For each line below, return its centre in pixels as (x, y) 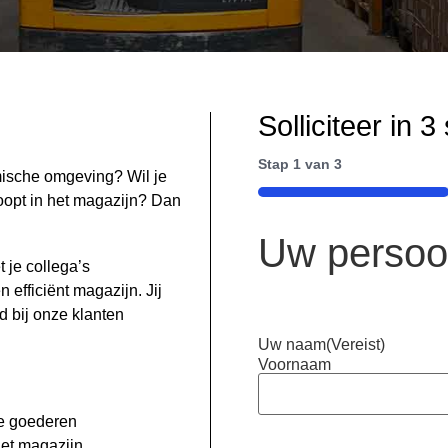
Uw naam (292, 345)
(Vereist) (356, 345)
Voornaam (295, 365)
